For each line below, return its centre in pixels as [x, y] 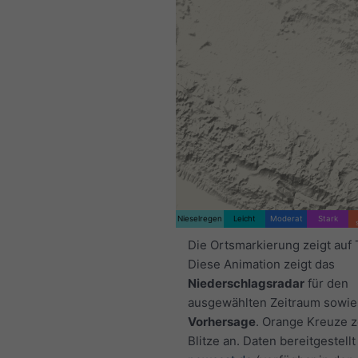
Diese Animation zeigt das [261, 264]
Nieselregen [200, 219]
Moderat [286, 219]
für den [326, 283]
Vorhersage [222, 321]
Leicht [245, 219]
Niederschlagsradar [246, 283]
